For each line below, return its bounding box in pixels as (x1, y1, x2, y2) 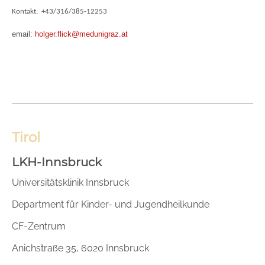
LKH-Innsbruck (12, 154, 102, 169)
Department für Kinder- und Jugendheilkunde (12, 198, 209, 210)
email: (12, 30, 35, 38)
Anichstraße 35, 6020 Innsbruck (12, 242, 149, 254)
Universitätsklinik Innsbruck (12, 176, 129, 188)
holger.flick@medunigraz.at (35, 30, 128, 38)
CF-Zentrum (12, 220, 66, 232)
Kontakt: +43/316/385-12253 (12, 8, 107, 15)
